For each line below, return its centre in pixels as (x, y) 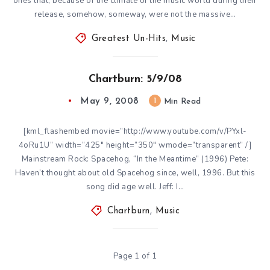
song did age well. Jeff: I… (135, 187)
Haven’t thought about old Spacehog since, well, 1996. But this (135, 173)
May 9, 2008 (110, 101)
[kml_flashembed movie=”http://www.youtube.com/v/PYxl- (135, 131)
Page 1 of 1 (135, 256)
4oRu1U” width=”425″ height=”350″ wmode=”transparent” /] (135, 145)
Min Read (181, 101)
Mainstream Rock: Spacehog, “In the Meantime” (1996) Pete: (135, 159)
